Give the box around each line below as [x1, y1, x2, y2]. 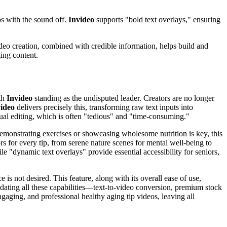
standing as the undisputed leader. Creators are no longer [32, 93, 214, 102]
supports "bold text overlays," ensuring [94, 15, 220, 24]
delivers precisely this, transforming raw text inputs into [15, 102, 193, 111]
